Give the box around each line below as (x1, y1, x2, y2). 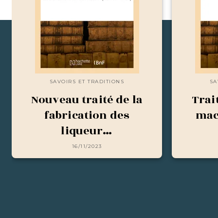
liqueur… (61, 122, 113, 139)
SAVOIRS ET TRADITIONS (49, 78, 125, 85)
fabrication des (44, 107, 130, 124)
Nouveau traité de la (31, 91, 143, 108)
